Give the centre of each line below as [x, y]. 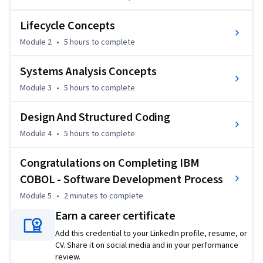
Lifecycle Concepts [68, 26]
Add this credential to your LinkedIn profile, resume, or [151, 234]
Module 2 [36, 43]
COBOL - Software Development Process [122, 180]
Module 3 [36, 88]
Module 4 [36, 134]
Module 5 [36, 196]
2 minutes [81, 196]
